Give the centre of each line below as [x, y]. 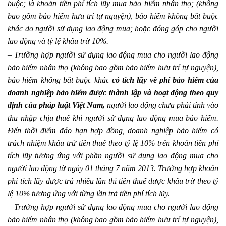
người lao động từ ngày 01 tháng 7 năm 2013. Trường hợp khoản [113, 168]
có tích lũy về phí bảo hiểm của [165, 80]
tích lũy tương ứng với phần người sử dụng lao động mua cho [113, 156]
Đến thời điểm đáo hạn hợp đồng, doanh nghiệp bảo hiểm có [113, 131]
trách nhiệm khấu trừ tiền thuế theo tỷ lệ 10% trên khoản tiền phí [113, 143]
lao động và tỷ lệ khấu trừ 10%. [58, 41]
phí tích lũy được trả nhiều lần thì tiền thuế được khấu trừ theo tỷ [113, 181]
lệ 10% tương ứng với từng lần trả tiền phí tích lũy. [89, 194]
